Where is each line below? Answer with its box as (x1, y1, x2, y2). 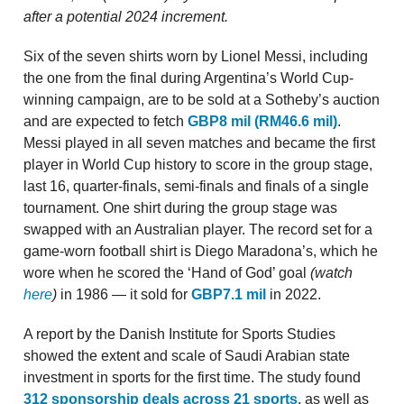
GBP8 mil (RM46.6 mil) (188, 114, 337, 130)
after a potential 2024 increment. (23, 9, 228, 25)
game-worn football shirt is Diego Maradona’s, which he (23, 243, 378, 260)
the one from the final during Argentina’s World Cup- (23, 70, 353, 87)
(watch (310, 265, 353, 281)
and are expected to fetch (23, 114, 188, 130)
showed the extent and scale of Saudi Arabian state (23, 348, 350, 364)
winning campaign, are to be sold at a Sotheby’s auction (23, 92, 380, 108)
